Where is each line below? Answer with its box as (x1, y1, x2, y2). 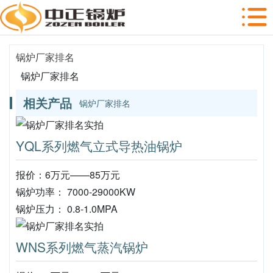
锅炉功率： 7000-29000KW (16, 185, 135, 199)
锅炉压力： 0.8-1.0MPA (16, 202, 118, 216)
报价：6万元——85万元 (16, 168, 120, 182)
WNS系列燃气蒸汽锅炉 (16, 238, 148, 256)
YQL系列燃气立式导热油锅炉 (16, 136, 182, 155)
